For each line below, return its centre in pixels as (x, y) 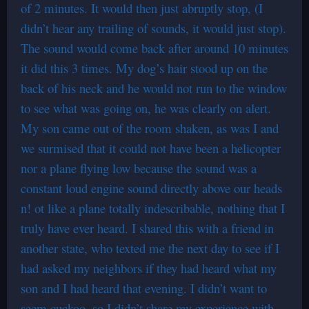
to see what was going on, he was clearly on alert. (146, 108)
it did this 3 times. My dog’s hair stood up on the (144, 68)
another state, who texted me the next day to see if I (150, 248)
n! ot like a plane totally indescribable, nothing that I (153, 208)
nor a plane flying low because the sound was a (139, 168)
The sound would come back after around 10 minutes (154, 48)
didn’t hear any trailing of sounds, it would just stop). (153, 28)
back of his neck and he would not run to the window (154, 88)
